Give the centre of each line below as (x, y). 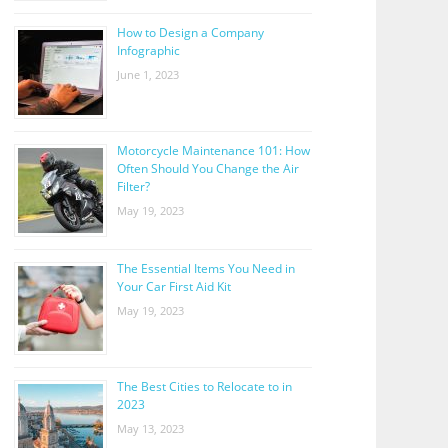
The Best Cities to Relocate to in (204, 386)
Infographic (148, 50)
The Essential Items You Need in (205, 268)
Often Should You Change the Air (207, 168)
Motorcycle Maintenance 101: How (213, 150)
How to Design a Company (190, 32)
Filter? (133, 186)
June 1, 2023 (147, 74)
